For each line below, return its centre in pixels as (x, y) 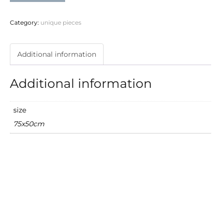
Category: (25, 22)
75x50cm (29, 124)
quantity (24, 12)
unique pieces (61, 22)
